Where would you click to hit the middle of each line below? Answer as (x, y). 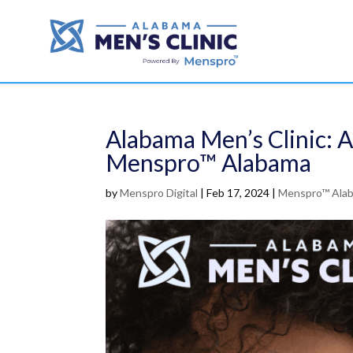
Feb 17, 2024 (238, 193)
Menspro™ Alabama (209, 162)
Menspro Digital (159, 193)
